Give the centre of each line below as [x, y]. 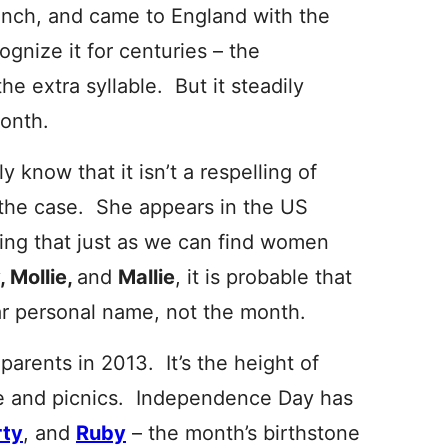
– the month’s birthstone [243, 433]
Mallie [146, 277]
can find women [253, 242]
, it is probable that [263, 277]
